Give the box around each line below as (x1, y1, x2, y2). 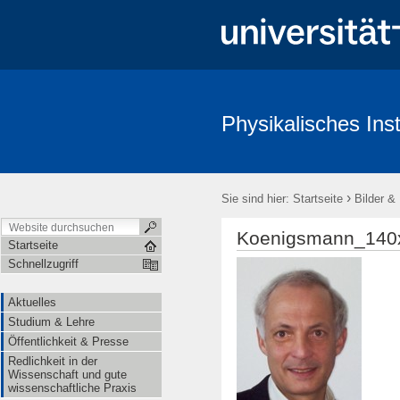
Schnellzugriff (8, 257, 79, 271)
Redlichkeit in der (8, 354, 97, 368)
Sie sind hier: (221, 192, 289, 205)
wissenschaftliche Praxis (8, 381, 137, 395)
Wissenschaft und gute (8, 368, 127, 381)
